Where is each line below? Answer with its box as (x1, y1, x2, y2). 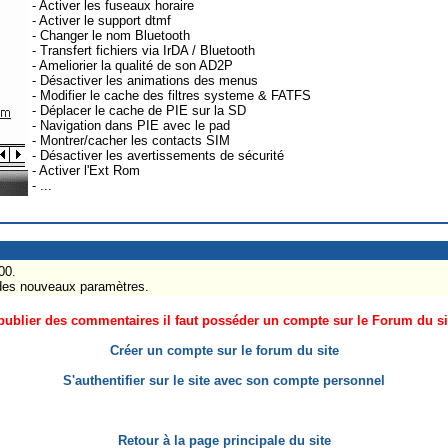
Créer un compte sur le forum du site (109, 342, 339, 358)
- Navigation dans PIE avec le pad (32, 117, 230, 133)
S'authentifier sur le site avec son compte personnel (63, 372, 385, 388)
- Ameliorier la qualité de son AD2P (32, 57, 233, 73)
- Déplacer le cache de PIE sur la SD (32, 102, 246, 118)
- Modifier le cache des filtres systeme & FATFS (32, 87, 311, 103)
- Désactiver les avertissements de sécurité (32, 147, 284, 163)
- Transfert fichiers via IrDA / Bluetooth (32, 42, 255, 58)
